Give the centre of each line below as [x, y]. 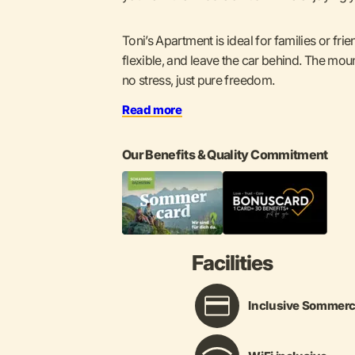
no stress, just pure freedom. [198, 80]
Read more [152, 110]
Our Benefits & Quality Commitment [225, 155]
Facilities [232, 262]
